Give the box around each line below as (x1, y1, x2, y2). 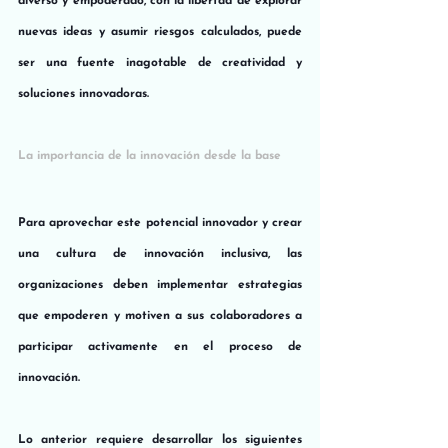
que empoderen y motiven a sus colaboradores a (18, 309, 302, 322)
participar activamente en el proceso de (18, 340, 302, 353)
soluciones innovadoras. (18, 87, 149, 100)
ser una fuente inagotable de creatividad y (18, 56, 302, 69)
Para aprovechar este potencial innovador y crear (18, 216, 302, 229)
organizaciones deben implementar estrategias (18, 278, 302, 291)
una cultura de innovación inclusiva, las (18, 247, 302, 260)
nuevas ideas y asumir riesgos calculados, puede (18, 25, 302, 38)
